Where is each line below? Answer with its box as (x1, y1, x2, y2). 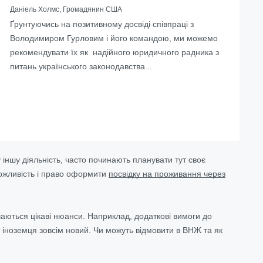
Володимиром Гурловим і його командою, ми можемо (10, 33, 218, 43)
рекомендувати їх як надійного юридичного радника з (10, 47, 219, 57)
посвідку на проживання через (109, 168, 225, 178)
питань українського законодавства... (10, 61, 152, 71)
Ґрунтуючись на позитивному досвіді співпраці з (10, 19, 194, 29)
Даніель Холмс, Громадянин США (10, 5, 122, 14)
